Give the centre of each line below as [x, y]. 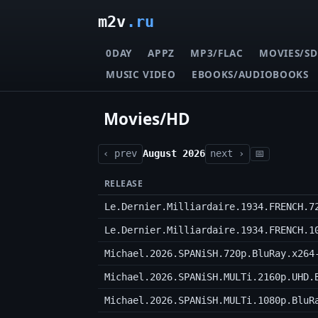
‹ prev [120, 154]
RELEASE [124, 184]
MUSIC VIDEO [141, 74]
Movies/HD [147, 119]
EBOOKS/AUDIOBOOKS [250, 74]
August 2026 [174, 154]
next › [227, 154]
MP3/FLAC [217, 53]
